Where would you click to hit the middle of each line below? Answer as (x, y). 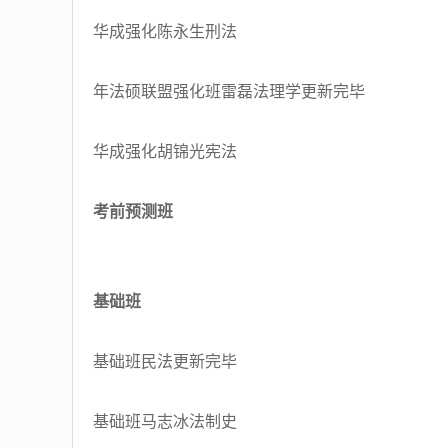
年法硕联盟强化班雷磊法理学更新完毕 (229, 91)
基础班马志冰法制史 (165, 421)
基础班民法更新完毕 (165, 361)
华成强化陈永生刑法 (165, 31)
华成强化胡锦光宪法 (165, 151)
